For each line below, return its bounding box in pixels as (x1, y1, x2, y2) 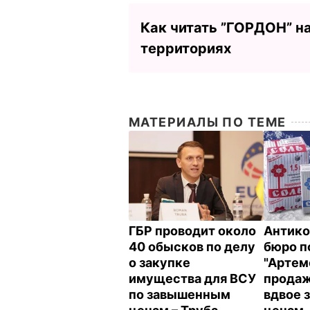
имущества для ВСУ (129, 271, 256, 286)
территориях (140, 39, 231, 57)
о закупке (129, 255, 190, 271)
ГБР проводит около (129, 224, 256, 239)
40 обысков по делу (129, 239, 255, 255)
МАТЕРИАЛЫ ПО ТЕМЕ (129, 114, 286, 129)
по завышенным (129, 287, 230, 302)
